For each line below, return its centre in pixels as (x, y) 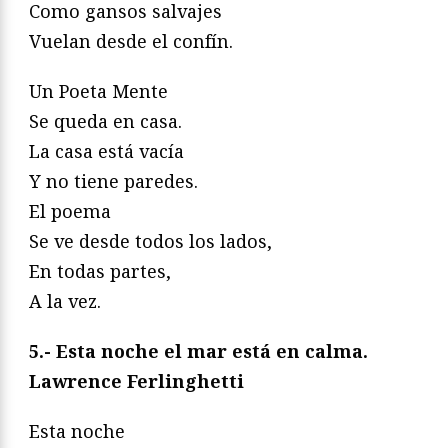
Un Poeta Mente (98, 90)
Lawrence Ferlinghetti (136, 380)
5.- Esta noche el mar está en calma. (198, 350)
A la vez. (65, 300)
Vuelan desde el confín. (131, 40)
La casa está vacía (106, 150)
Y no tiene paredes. (113, 180)
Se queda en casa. (105, 120)
